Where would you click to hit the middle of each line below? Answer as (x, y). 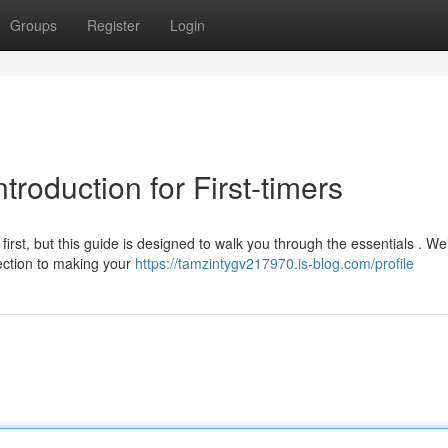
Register (113, 25)
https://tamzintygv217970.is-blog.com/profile (274, 263)
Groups (33, 25)
